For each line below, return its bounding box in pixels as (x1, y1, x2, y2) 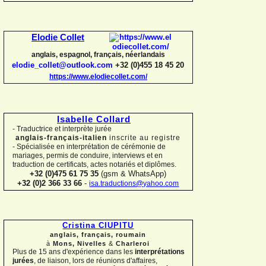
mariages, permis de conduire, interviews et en (12, 151, 163, 160)
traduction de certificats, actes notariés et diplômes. (12, 160, 176, 169)
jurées (12, 256, 34, 265)
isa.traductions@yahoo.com (89, 179, 179, 188)
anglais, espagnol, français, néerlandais (31, 50, 165, 59)
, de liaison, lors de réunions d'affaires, (34, 256, 157, 265)
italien (83, 134, 107, 142)
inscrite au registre (109, 134, 181, 142)
